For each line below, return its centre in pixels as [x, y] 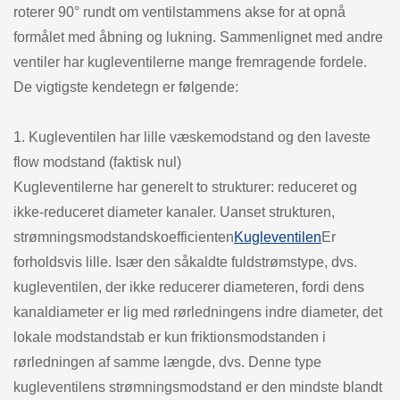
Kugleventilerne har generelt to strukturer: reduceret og [185, 187]
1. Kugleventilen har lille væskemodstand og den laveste [192, 137]
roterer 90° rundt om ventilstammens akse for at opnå [179, 12]
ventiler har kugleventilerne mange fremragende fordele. [190, 62]
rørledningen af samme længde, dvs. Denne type [167, 362]
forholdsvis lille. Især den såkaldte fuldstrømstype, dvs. [185, 262]
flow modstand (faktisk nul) [97, 162]
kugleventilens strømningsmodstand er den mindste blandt [198, 387]
